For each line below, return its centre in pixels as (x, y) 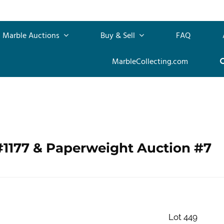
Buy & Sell (119, 36)
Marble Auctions (32, 36)
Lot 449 (183, 217)
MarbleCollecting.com (150, 62)
